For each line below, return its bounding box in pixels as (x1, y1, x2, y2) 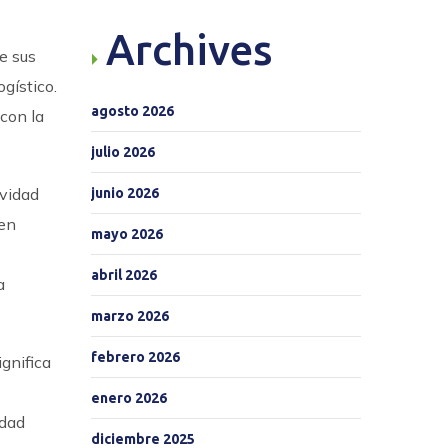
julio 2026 (91, 144, 155, 160)
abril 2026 (91, 267, 157, 283)
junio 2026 (91, 185, 159, 201)
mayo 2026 (91, 226, 163, 242)
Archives (106, 26, 273, 73)
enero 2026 (91, 390, 167, 406)
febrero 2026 (91, 349, 180, 365)
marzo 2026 (91, 308, 169, 324)
